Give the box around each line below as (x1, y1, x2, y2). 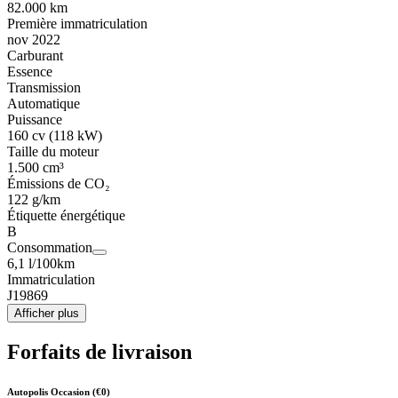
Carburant (7, 48, 63, 64)
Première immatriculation (7, 16, 147, 32)
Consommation (7, 240, 92, 256)
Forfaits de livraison (7, 339, 192, 363)
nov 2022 (7, 32, 60, 48)
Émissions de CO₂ (7, 176, 110, 192)
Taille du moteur (7, 144, 99, 160)
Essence (7, 64, 52, 80)
